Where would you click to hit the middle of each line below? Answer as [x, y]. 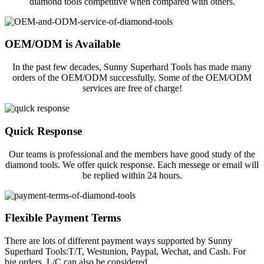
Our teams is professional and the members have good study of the [132, 154]
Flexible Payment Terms [63, 218]
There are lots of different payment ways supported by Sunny [118, 240]
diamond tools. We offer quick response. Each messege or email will [132, 164]
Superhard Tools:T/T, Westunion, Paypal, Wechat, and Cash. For [125, 251]
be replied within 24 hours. [132, 175]
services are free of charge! [132, 88]
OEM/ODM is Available [62, 44]
